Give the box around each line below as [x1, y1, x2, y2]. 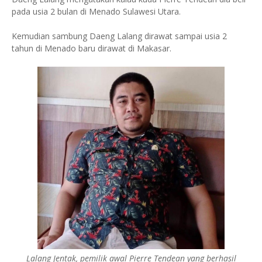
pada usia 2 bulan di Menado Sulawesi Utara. [12, 6, 181, 17]
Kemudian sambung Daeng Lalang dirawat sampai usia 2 [12, 30, 227, 42]
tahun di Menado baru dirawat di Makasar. [12, 43, 171, 54]
